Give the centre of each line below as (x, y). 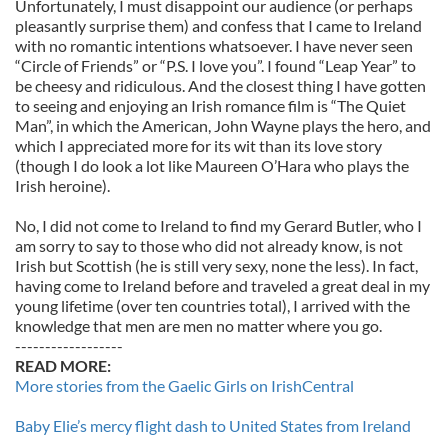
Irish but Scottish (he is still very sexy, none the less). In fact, (216, 265)
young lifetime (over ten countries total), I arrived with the (212, 305)
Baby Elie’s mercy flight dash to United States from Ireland (213, 425)
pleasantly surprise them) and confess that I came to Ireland (218, 25)
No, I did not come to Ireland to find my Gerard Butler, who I (218, 225)
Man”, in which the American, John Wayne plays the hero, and (223, 125)
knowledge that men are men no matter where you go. (198, 325)
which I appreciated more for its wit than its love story (198, 145)
